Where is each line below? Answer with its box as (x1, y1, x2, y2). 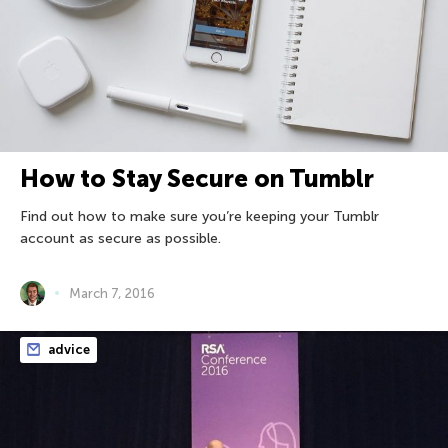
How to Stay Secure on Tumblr (20, 163, 374, 193)
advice (45, 341, 90, 357)
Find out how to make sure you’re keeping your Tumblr (20, 207, 379, 225)
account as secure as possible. (20, 229, 221, 247)
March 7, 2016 (69, 285, 155, 301)
